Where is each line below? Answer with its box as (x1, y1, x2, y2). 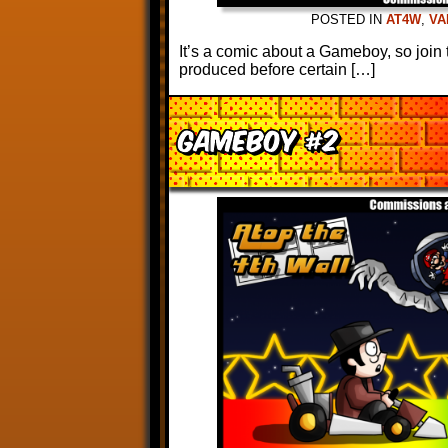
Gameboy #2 (179, 119, 338, 158)
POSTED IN (311, 12, 386, 27)
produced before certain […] (179, 61, 375, 78)
